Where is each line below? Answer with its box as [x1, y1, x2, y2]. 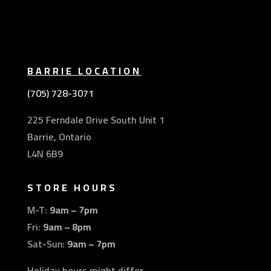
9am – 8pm [42, 218, 91, 237]
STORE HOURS [27, 178, 117, 197]
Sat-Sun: [27, 235, 67, 253]
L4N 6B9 [27, 145, 63, 163]
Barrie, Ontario [27, 128, 91, 146]
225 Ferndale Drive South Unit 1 [27, 111, 165, 129]
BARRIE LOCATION [27, 62, 142, 80]
